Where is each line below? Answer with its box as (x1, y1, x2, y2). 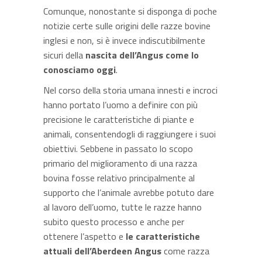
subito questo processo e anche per (43, 215, 184, 229)
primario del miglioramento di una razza (43, 156, 197, 170)
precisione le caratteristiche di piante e (43, 112, 194, 126)
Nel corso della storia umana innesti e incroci (43, 83, 218, 97)
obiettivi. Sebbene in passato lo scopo (43, 142, 193, 156)
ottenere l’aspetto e (43, 229, 123, 243)
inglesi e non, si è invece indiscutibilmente (43, 33, 205, 47)
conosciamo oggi (43, 63, 116, 77)
